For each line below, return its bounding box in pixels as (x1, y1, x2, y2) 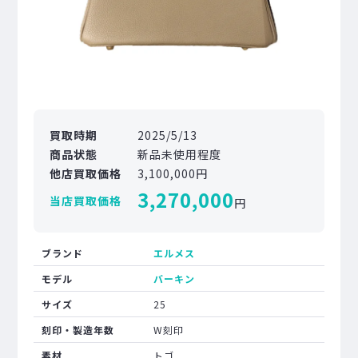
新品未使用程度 (137, 146, 222, 163)
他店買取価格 (50, 165, 122, 182)
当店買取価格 (50, 193, 122, 209)
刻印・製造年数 (42, 323, 115, 337)
